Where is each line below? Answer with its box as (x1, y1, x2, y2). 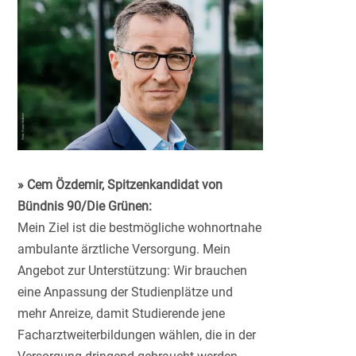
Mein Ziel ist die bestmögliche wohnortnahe (17, 220, 262, 236)
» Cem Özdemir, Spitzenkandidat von (17, 177, 223, 193)
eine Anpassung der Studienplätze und (17, 284, 234, 300)
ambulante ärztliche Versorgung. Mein (17, 242, 231, 257)
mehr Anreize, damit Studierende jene (17, 306, 226, 322)
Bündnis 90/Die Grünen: (17, 199, 153, 215)
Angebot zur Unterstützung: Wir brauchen (17, 263, 248, 279)
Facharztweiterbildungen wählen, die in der (17, 327, 257, 343)
